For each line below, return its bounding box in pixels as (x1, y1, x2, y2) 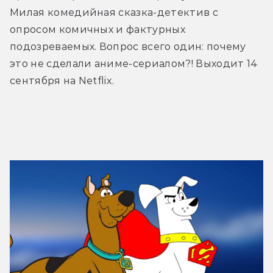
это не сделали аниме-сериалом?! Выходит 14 (10, 57, 258, 69)
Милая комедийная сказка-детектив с (10, 6, 218, 18)
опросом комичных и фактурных (10, 23, 185, 35)
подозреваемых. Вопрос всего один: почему (10, 40, 246, 52)
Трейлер (119, 119, 154, 129)
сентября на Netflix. (10, 74, 115, 87)
